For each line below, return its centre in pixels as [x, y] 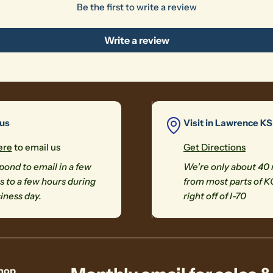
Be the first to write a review [136, 7]
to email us [36, 147]
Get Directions [214, 147]
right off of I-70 [215, 196]
